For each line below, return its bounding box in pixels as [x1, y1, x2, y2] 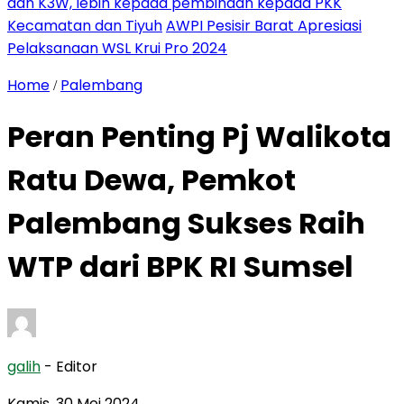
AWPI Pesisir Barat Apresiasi [166, 15, 362, 36]
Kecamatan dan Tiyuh [7, 15, 162, 36]
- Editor [44, 355, 97, 377]
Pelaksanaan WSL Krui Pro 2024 [7, 38, 227, 59]
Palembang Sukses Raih [7, 203, 365, 244]
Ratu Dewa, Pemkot [7, 160, 296, 201]
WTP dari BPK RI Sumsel [7, 246, 353, 288]
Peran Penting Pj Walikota [7, 116, 391, 158]
